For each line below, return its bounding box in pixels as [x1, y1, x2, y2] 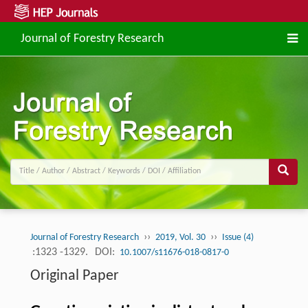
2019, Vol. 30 [155, 232, 206, 243]
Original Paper [30, 267, 119, 284]
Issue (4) [221, 232, 254, 243]
